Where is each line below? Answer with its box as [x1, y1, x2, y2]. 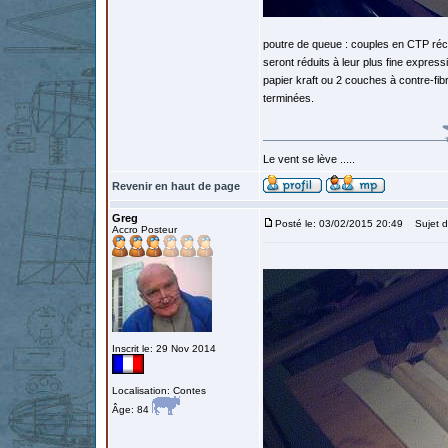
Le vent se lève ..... [263, 153, 355, 165]
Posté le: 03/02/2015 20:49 [275, 218, 403, 229]
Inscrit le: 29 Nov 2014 [112, 343, 216, 354]
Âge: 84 [112, 404, 152, 415]
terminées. [263, 92, 314, 104]
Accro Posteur [112, 224, 177, 235]
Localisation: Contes [112, 385, 206, 396]
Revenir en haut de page [112, 180, 240, 192]
